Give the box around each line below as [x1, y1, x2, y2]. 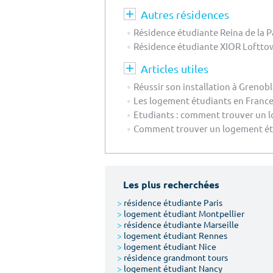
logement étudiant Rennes [122, 229, 227, 241]
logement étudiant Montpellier [122, 207, 244, 219]
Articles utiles [141, 62, 208, 75]
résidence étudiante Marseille [122, 218, 239, 230]
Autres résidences [141, 7, 229, 21]
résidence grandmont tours [122, 251, 228, 263]
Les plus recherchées [123, 177, 219, 191]
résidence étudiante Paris [122, 196, 222, 208]
